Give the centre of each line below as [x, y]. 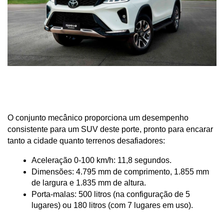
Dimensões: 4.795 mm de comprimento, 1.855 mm [120, 171]
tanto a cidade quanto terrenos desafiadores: [86, 140]
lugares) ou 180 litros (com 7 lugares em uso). [112, 205]
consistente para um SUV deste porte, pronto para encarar [110, 129]
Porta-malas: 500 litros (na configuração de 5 [111, 194]
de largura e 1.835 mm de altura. [89, 182]
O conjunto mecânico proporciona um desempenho [98, 117]
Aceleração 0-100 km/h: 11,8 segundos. [101, 160]
